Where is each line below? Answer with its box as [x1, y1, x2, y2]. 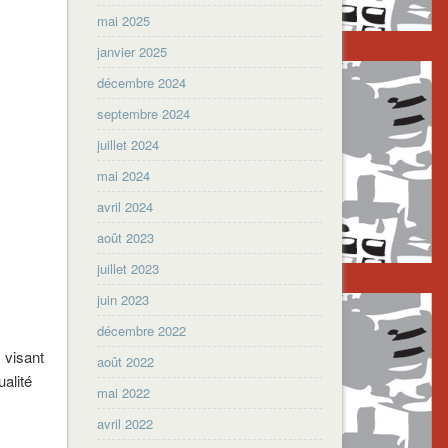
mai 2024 [97, 165, 151, 185]
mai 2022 [97, 382, 151, 402]
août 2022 [97, 351, 155, 371]
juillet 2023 [97, 258, 160, 278]
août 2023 [97, 227, 155, 247]
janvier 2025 [97, 41, 168, 61]
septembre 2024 [97, 103, 191, 123]
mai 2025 [97, 10, 151, 30]
